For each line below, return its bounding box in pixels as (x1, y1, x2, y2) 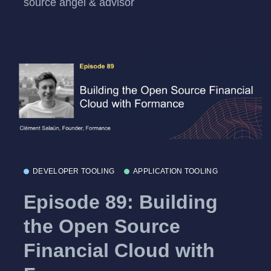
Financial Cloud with (24, 239, 215, 261)
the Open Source (24, 215, 180, 237)
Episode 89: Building (24, 191, 218, 213)
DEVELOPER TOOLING (33, 167, 115, 176)
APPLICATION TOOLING (133, 167, 218, 176)
